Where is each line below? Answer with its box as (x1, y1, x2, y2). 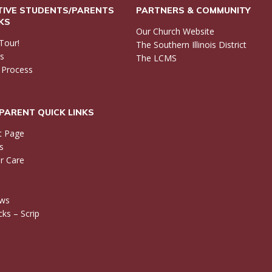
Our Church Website (136, 25, 214, 37)
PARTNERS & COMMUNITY (136, 4, 250, 16)
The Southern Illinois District (136, 38, 246, 50)
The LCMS (136, 52, 177, 64)
